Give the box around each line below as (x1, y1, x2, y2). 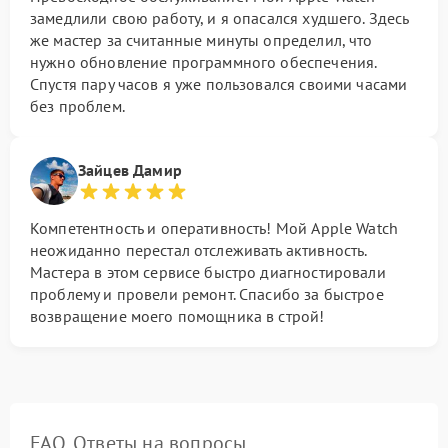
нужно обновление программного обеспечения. (30, 52, 377, 72)
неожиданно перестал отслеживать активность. (30, 240, 367, 260)
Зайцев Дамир (78, 160, 182, 180)
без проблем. (30, 96, 125, 116)
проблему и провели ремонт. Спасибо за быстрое (30, 284, 384, 304)
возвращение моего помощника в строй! (30, 306, 325, 326)
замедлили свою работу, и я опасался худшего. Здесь (30, 8, 409, 28)
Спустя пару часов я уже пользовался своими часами (30, 74, 408, 94)
